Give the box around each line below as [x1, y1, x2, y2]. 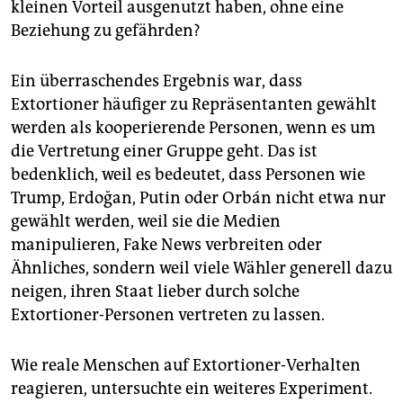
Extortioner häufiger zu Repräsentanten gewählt [11, 94, 377, 115]
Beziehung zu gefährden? [11, 21, 201, 41]
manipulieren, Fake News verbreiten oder [11, 235, 322, 255]
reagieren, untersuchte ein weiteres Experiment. [11, 379, 372, 399]
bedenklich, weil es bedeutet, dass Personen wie [11, 165, 365, 185]
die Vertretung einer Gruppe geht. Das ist [11, 141, 318, 162]
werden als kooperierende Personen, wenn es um [11, 118, 375, 139]
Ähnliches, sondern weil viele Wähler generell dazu [11, 258, 392, 279]
